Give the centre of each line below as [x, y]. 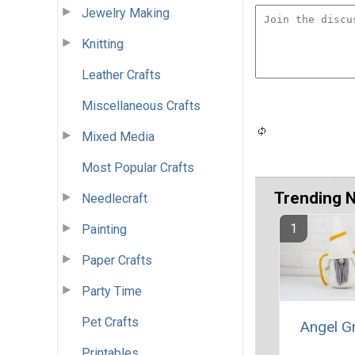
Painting [104, 229]
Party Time [112, 291]
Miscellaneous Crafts [141, 105]
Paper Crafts [117, 260]
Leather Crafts [121, 74]
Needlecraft [115, 198]
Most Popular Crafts [138, 167]
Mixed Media [118, 136]
